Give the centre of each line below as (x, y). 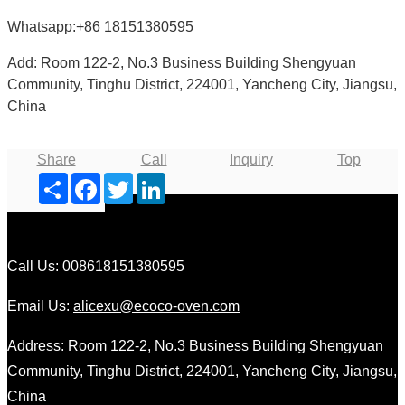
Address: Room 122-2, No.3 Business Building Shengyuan (195, 346)
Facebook (104, 183)
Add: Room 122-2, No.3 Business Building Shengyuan (182, 63)
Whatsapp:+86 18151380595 (100, 27)
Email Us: (40, 306)
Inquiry (251, 160)
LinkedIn (164, 183)
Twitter (125, 183)
